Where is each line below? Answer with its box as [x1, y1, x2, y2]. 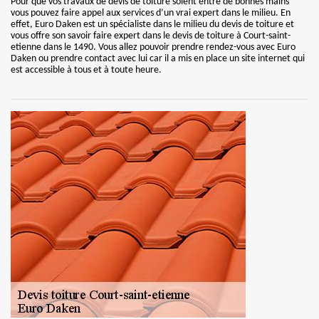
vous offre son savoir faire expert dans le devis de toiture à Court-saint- [11, 31, 291, 41]
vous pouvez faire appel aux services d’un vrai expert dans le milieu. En [11, 8, 291, 19]
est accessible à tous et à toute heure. [11, 65, 162, 75]
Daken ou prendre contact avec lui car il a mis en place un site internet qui [11, 53, 305, 64]
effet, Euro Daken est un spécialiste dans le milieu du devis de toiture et [11, 19, 294, 30]
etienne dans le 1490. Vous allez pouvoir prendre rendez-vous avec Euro [11, 42, 296, 53]
